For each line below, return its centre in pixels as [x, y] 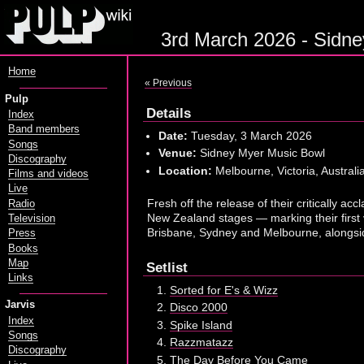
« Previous [169, 83]
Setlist [167, 267]
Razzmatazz [201, 342]
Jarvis [20, 305]
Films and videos [48, 174]
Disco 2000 [199, 308]
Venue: [177, 153]
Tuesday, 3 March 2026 [249, 135]
